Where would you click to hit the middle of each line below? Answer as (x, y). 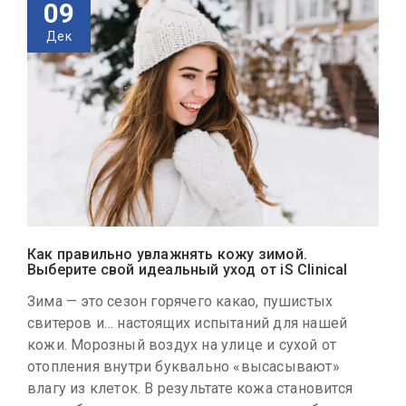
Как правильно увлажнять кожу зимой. (167, 254)
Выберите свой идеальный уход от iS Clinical (188, 269)
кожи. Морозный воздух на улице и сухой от (182, 344)
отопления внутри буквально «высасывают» (184, 366)
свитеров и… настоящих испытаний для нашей (188, 323)
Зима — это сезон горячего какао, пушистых (180, 301)
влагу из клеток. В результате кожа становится (190, 388)
